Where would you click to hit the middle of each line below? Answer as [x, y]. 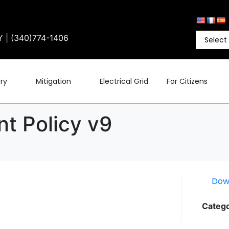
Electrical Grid [124, 81]
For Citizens [187, 81]
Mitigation [54, 81]
